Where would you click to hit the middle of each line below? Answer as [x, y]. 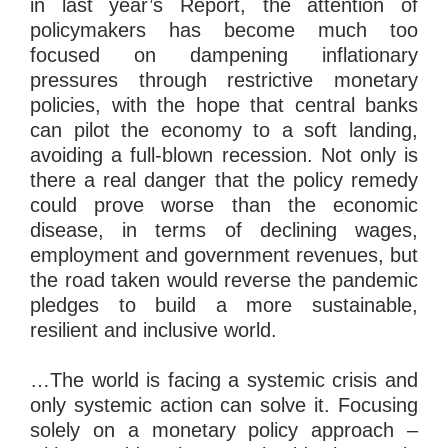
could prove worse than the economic [224, 205]
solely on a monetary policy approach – [224, 430]
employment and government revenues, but [224, 255]
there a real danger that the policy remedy [224, 180]
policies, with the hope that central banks [224, 105]
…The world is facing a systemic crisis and [224, 380]
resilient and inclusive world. [153, 330]
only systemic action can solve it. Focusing [224, 405]
